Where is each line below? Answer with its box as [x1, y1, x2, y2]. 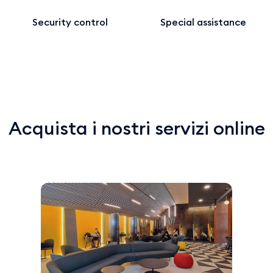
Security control [32, 16, 108, 29]
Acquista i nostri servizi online [8, 116, 265, 140]
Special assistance [160, 16, 246, 29]
